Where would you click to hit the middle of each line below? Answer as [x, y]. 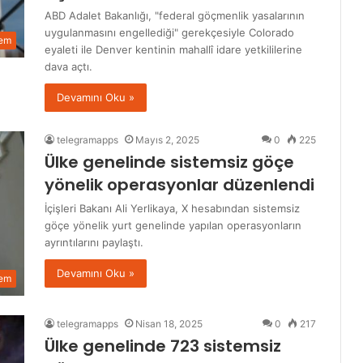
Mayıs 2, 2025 [167, 140]
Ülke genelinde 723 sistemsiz [163, 346]
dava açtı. [68, 67]
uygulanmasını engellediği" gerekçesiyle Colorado [169, 33]
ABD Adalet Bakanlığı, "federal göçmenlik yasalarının [175, 16]
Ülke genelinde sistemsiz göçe [169, 162]
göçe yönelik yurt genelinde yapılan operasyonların [173, 226]
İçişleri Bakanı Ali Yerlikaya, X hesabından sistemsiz [172, 209]
